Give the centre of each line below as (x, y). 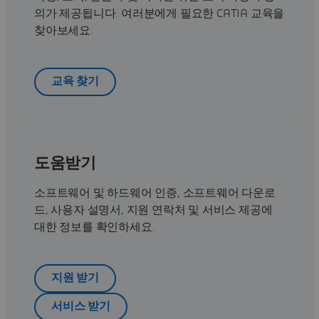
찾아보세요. (65, 30)
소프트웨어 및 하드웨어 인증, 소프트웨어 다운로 (155, 193)
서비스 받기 (81, 307)
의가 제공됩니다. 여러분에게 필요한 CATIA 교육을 (159, 13)
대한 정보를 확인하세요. (95, 227)
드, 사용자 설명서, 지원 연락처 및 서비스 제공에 (153, 210)
